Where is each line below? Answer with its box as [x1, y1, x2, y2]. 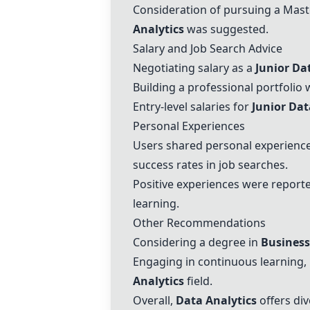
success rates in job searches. [133, 157, 288, 172]
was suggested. [184, 21, 268, 37]
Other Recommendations [133, 215, 266, 230]
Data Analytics [176, 293, 257, 308]
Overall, [133, 293, 176, 308]
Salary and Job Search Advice [133, 41, 282, 56]
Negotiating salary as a [133, 60, 255, 75]
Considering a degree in [133, 235, 261, 250]
